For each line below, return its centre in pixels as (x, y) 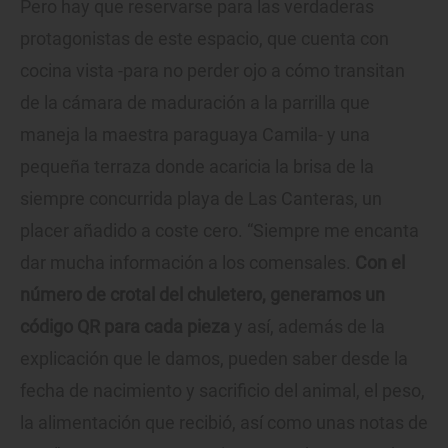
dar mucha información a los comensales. (187, 262)
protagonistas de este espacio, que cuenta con (204, 38)
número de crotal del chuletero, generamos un (202, 294)
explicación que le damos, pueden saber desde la (214, 358)
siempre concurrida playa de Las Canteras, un (201, 198)
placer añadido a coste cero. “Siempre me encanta (219, 230)
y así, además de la (307, 326)
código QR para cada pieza (125, 326)
